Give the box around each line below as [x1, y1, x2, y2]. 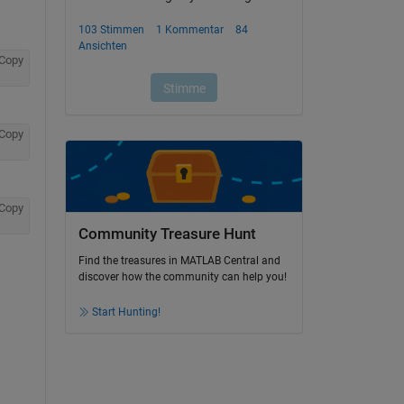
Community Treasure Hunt [78, 225, 256, 243]
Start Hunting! [91, 306, 161, 319]
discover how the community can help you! [78, 271, 287, 284]
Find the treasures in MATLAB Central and [78, 254, 280, 268]
